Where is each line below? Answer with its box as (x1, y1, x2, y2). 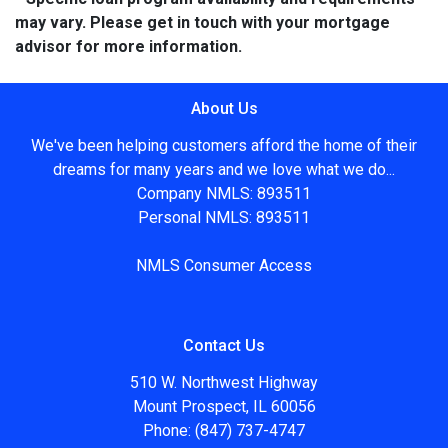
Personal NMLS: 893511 (138, 208, 310, 228)
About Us (190, 99, 258, 119)
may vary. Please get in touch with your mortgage (15, 13, 390, 33)
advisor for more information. (15, 37, 242, 57)
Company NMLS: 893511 (137, 184, 311, 204)
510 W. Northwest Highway (130, 373, 318, 393)
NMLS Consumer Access (136, 256, 312, 276)
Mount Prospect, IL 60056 (132, 397, 316, 417)
